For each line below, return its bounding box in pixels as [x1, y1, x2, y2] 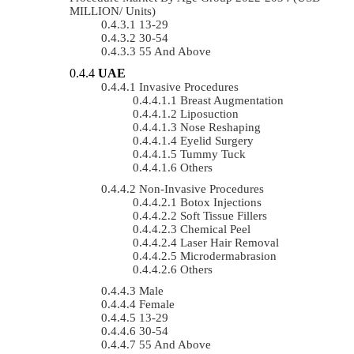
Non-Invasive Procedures [139, 182, 264, 195]
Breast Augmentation [180, 93, 284, 107]
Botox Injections [180, 195, 262, 209]
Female [139, 297, 175, 311]
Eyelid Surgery [180, 134, 254, 147]
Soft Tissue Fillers [180, 209, 267, 222]
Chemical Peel [180, 222, 250, 235]
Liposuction [180, 107, 239, 120]
